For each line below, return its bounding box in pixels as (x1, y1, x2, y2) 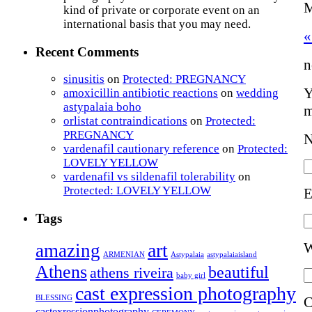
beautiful (208, 262, 269, 281)
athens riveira (90, 264, 173, 281)
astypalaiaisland (207, 249, 257, 258)
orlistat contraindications (63, 114, 187, 128)
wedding (236, 86, 279, 100)
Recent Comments (36, 44, 139, 59)
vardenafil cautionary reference (63, 142, 219, 156)
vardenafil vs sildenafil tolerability (63, 170, 235, 184)
